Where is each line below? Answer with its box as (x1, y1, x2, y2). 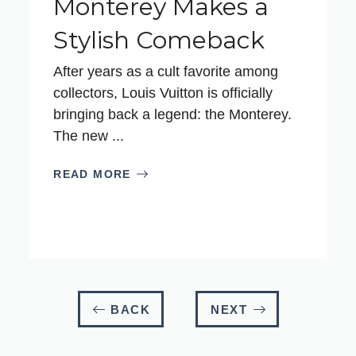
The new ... (53, 127, 125, 144)
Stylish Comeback (53, 25, 265, 55)
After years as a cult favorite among (53, 63, 279, 79)
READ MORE (53, 167, 131, 180)
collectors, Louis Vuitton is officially (53, 84, 273, 101)
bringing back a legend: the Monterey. (53, 106, 292, 122)
